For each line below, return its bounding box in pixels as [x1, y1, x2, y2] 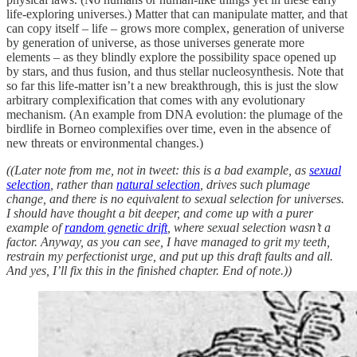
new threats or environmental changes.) [6, 136, 203, 151]
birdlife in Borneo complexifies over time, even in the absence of [6, 122, 331, 136]
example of [6, 221, 65, 235]
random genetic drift [65, 221, 167, 235]
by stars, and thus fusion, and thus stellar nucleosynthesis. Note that [6, 65, 343, 79]
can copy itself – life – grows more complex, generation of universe [6, 22, 344, 36]
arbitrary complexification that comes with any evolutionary [6, 93, 305, 108]
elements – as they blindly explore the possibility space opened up [6, 50, 336, 65]
